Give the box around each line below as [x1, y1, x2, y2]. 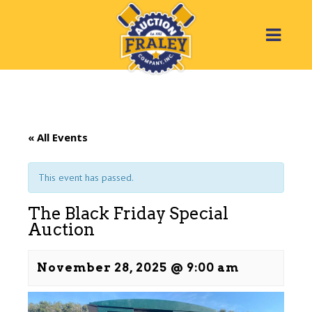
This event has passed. [38, 171, 134, 184]
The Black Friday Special [28, 203, 228, 224]
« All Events [28, 130, 88, 144]
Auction [28, 219, 95, 240]
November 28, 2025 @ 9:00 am [37, 260, 239, 274]
